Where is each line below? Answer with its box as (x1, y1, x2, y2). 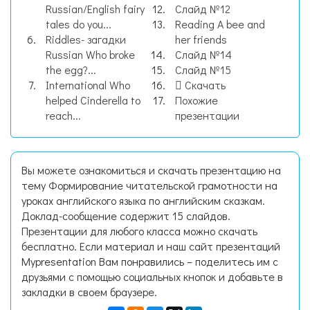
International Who (46, 77, 130, 92)
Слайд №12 (175, 1, 230, 16)
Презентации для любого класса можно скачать (21, 224, 257, 238)
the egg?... (46, 62, 96, 77)
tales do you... (46, 17, 111, 31)
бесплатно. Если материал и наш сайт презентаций (21, 239, 280, 253)
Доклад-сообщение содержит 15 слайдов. (21, 208, 230, 223)
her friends (175, 32, 227, 46)
